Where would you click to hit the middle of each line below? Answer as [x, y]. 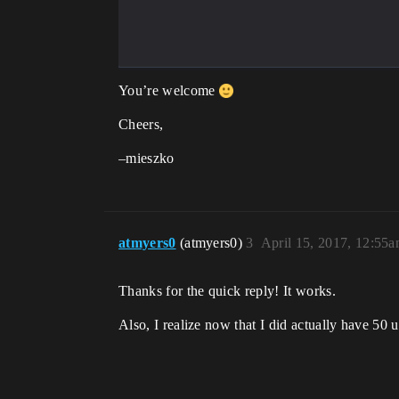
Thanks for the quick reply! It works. [227, 291]
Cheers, [141, 125]
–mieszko [147, 159]
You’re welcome [169, 91]
